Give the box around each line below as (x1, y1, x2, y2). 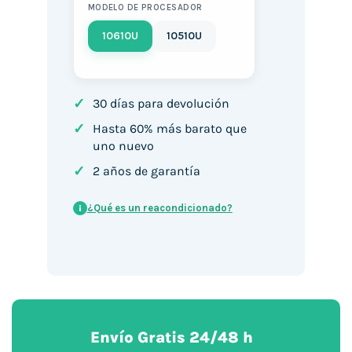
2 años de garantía (92, 163, 200, 179)
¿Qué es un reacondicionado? (86, 202, 233, 214)
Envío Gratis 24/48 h (90, 328, 254, 346)
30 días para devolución (92, 96, 229, 112)
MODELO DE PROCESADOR (87, 2, 203, 13)
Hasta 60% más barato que (92, 121, 247, 137)
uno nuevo (92, 138, 154, 154)
